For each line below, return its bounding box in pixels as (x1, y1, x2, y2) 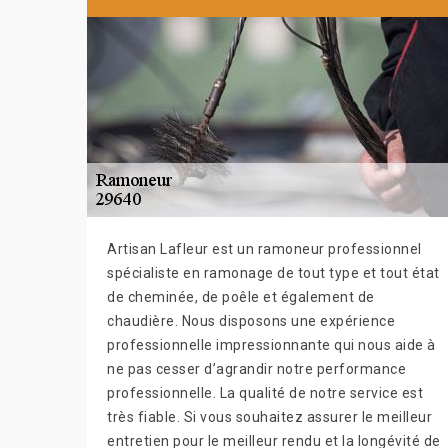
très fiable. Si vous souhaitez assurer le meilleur (107, 408, 432, 425)
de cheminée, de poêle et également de (107, 288, 375, 305)
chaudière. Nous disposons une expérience (107, 312, 395, 329)
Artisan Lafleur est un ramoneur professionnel (107, 240, 422, 257)
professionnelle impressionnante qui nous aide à (107, 336, 436, 353)
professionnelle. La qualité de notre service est (107, 384, 423, 401)
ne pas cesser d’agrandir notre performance (107, 360, 406, 377)
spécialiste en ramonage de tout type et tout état (107, 264, 440, 281)
